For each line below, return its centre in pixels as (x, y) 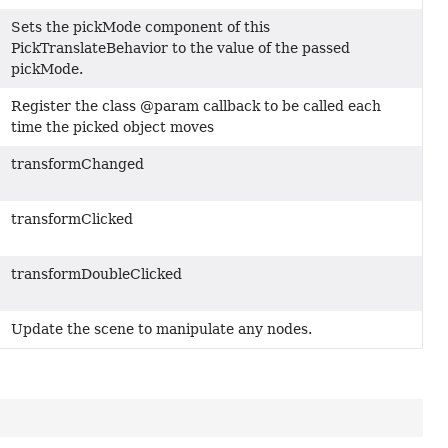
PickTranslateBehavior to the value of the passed (180, 47)
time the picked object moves (112, 126)
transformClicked (71, 218)
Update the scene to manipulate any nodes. (161, 328)
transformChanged (77, 163)
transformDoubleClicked (96, 273)
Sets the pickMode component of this (140, 26)
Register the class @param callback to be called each (195, 105)
